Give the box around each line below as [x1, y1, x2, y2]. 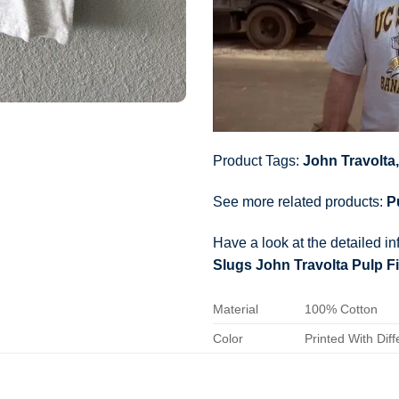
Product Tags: [213, 153, 303, 169]
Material [213, 301, 258, 316]
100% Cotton [305, 301, 379, 316]
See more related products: [213, 194, 387, 210]
